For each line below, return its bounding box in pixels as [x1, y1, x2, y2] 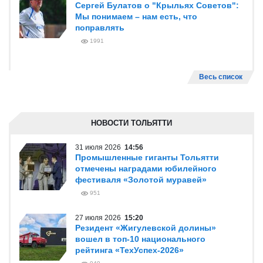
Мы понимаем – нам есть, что [75, 12, 197, 21]
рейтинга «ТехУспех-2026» [75, 245, 184, 255]
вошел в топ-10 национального [75, 234, 205, 244]
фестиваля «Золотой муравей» [75, 175, 207, 184]
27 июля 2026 [75, 214, 124, 222]
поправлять [75, 23, 124, 32]
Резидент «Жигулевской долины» [75, 223, 216, 232]
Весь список [199, 73, 242, 81]
